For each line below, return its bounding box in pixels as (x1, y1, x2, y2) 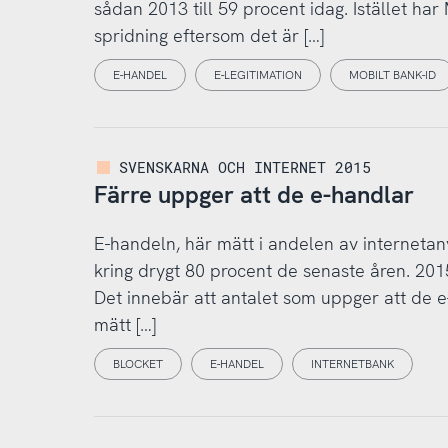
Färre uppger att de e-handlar (93, 178, 414, 210)
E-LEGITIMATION (213, 67, 302, 84)
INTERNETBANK (310, 356, 394, 373)
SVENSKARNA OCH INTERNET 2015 (119, 156, 372, 177)
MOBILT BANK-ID (348, 67, 436, 84)
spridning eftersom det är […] (93, 23, 324, 47)
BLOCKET (112, 356, 163, 373)
